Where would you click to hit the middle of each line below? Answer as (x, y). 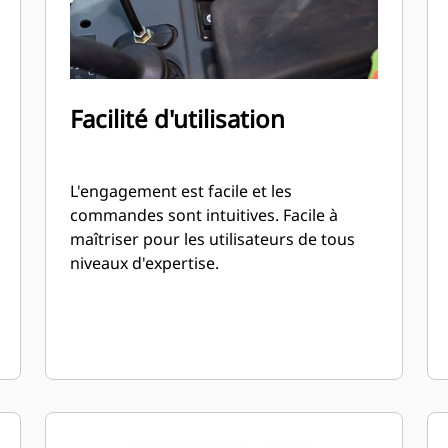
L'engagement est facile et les (181, 191)
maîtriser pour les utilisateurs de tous (213, 239)
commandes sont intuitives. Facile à (204, 215)
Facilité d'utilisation (178, 118)
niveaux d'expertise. (145, 263)
